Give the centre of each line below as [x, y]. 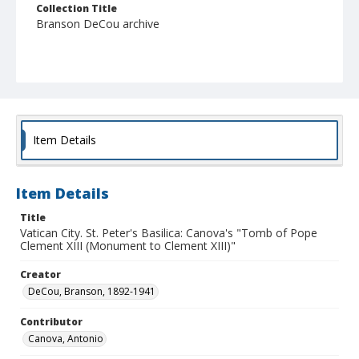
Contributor [51, 322]
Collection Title [77, 9]
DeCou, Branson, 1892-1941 [92, 292]
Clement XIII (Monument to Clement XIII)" [128, 246]
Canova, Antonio [66, 339]
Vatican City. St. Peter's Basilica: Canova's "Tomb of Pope [169, 233]
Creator [40, 275]
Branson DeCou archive [98, 24]
